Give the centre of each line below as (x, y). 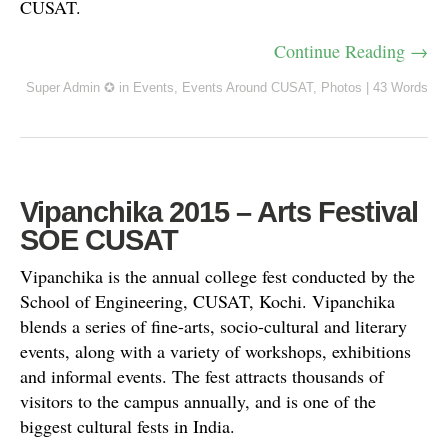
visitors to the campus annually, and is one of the (198, 400)
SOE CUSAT (99, 239)
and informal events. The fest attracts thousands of (202, 375)
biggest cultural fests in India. (127, 425)
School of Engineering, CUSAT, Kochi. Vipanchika (207, 300)
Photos (341, 87)
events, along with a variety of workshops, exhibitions (215, 350)
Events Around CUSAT (247, 87)
